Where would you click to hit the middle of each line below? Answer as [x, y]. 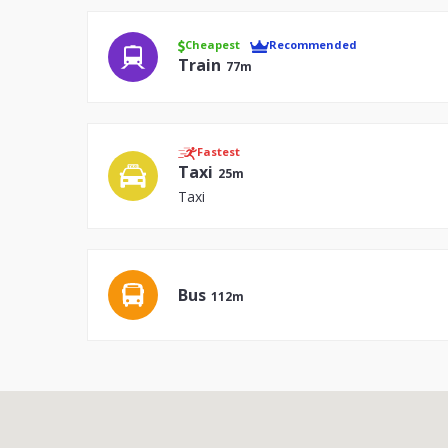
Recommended [313, 44]
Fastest [218, 151]
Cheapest [212, 44]
